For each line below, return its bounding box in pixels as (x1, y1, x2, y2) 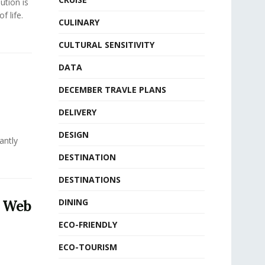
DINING (58, 196, 88, 208)
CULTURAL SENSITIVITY (58, 39, 154, 50)
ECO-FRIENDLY (58, 219, 117, 230)
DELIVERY (58, 106, 96, 118)
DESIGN (58, 129, 89, 140)
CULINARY (58, 17, 99, 28)
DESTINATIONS (58, 174, 121, 185)
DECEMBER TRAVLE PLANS (58, 84, 166, 95)
